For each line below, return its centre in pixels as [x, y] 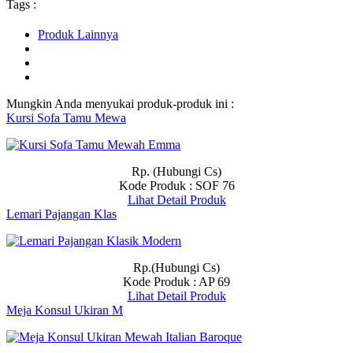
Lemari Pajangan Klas [61, 214]
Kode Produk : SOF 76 [176, 185]
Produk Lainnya [78, 34]
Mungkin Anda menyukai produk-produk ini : [120, 103]
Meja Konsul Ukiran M [65, 310]
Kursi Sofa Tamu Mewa [66, 117]
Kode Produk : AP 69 [176, 281]
